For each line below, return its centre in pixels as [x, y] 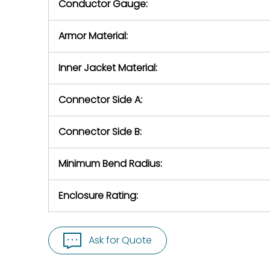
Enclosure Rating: [98, 196]
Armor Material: [93, 36]
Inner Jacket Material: [108, 68]
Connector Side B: [100, 132]
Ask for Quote [120, 240]
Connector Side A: [100, 100]
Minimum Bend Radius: [110, 164]
